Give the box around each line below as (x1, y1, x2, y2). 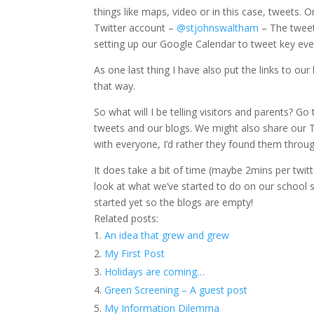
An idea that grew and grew (104, 228, 230, 243)
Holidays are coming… (104, 265, 205, 279)
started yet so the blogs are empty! (94, 196, 254, 210)
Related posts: (94, 212, 159, 226)
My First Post (104, 247, 165, 261)
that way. (94, 79, 136, 93)
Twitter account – (94, 21, 177, 35)
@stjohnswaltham (177, 21, 259, 35)
